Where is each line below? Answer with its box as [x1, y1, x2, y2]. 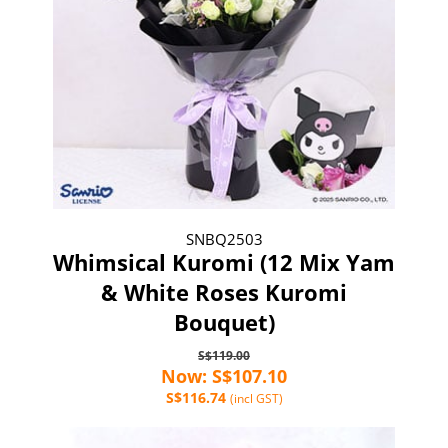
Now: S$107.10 [161, 363, 287, 388]
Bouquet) [173, 306, 275, 337]
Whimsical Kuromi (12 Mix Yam [53, 246, 395, 277]
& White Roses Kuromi [101, 276, 347, 307]
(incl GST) [229, 389, 283, 407]
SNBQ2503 [185, 228, 263, 249]
